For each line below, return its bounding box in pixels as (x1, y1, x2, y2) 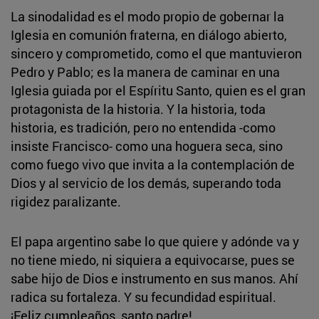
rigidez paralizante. (11, 192, 121, 210)
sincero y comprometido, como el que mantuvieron (11, 44, 302, 62)
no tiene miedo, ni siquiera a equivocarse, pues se (11, 251, 295, 268)
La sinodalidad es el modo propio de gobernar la (11, 7, 284, 25)
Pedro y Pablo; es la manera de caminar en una (11, 63, 280, 80)
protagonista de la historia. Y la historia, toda (11, 100, 266, 117)
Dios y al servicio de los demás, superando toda (11, 174, 281, 192)
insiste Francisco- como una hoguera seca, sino (11, 137, 283, 155)
